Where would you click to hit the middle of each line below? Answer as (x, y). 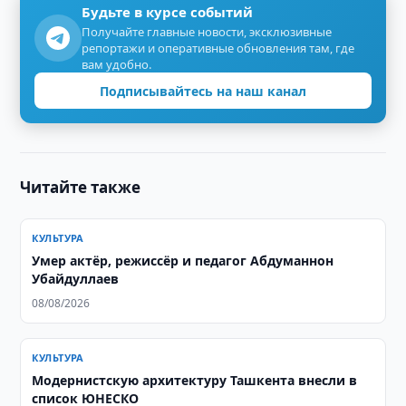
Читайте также (81, 187)
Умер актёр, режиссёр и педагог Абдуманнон (183, 261)
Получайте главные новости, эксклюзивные (207, 32)
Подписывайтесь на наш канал (203, 91)
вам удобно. (117, 64)
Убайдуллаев (76, 279)
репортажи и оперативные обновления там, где (218, 48)
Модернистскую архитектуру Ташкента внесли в (195, 380)
